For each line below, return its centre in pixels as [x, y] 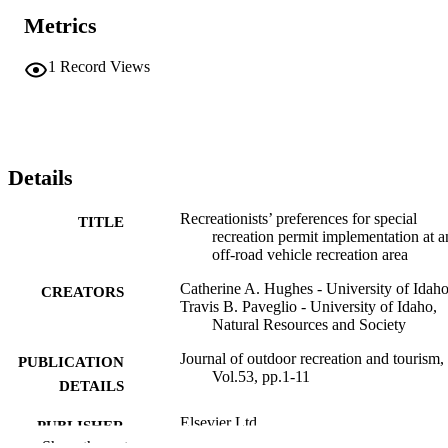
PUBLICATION [71, 361]
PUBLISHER [80, 425]
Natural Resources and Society [309, 324]
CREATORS [82, 291]
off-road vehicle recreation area [310, 254]
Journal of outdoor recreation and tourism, [312, 358]
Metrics [60, 26]
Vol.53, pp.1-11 [261, 376]
